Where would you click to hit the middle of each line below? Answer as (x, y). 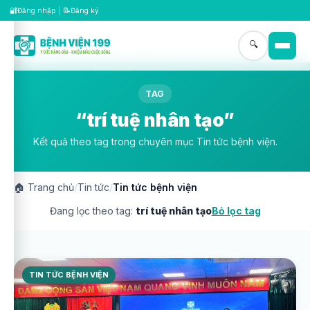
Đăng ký (85, 10)
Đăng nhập (36, 10)
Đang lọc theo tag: (92, 211)
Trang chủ (49, 187)
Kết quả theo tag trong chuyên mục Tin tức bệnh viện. (155, 142)
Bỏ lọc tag (236, 211)
